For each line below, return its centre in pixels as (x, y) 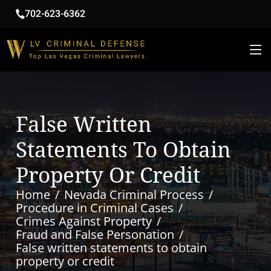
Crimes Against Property (84, 221)
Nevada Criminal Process (134, 194)
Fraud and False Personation (95, 234)
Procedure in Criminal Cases (95, 208)
